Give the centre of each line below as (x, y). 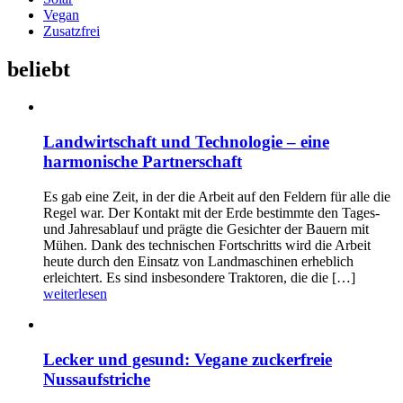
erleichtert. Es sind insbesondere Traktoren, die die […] (199, 277)
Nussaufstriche (97, 379)
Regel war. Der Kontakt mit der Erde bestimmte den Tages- (211, 212)
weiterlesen (75, 293)
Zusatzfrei (72, 31)
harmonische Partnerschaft (143, 162)
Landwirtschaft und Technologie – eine (186, 142)
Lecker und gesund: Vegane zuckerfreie (188, 359)
